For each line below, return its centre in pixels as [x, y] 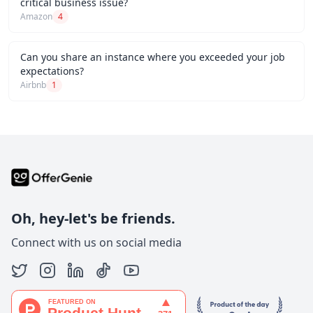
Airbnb [33, 85]
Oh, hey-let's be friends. [93, 219]
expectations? [52, 71]
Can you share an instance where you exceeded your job [153, 57]
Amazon [36, 16]
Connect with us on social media [96, 243]
